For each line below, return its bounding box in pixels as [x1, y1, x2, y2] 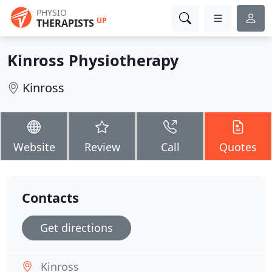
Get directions [40, 220, 113, 235]
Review [84, 140, 120, 154]
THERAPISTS [36, 16, 94, 30]
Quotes [219, 140, 257, 154]
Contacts [22, 189, 79, 206]
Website [13, 140, 55, 154]
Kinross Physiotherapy [7, 50, 178, 70]
